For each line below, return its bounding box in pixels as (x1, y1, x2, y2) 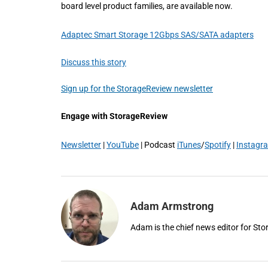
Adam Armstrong (130, 199, 214, 212)
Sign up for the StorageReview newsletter (61, 83, 213, 93)
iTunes (177, 139, 201, 150)
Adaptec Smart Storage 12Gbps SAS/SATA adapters (61, 29, 254, 39)
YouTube (106, 139, 139, 150)
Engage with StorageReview (61, 111, 167, 121)
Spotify (205, 139, 231, 150)
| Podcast (139, 139, 177, 150)
